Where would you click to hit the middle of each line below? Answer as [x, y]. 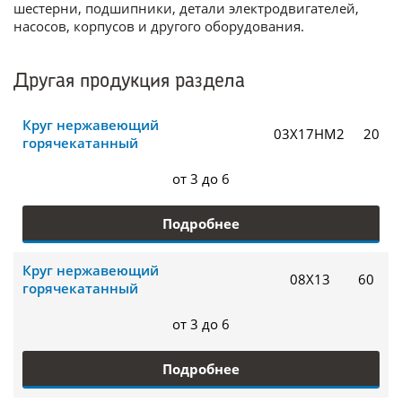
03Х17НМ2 [310, 134]
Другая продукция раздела [129, 82]
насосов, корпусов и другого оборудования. [159, 26]
